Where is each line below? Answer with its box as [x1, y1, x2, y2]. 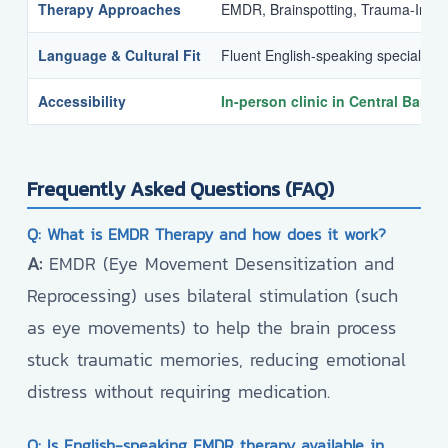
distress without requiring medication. [27, 378, 330, 406]
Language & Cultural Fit [38, 45, 201, 66]
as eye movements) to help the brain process [27, 314, 396, 342]
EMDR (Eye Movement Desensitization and [42, 250, 394, 278]
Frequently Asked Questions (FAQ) [27, 174, 334, 205]
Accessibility [38, 91, 126, 112]
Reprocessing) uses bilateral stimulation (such [27, 282, 398, 310]
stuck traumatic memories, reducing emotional [27, 346, 406, 374]
